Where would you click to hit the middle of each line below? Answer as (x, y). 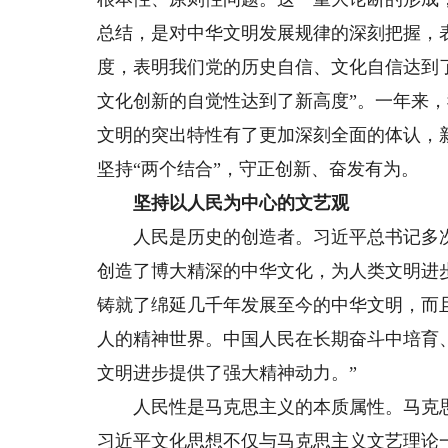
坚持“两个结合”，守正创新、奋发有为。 (258, 169)
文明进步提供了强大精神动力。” (227, 373)
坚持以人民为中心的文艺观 (241, 203)
